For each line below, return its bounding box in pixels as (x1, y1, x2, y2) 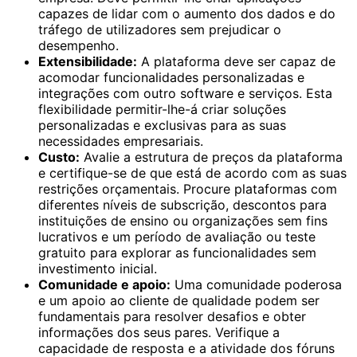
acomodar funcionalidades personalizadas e (38, 69, 304, 85)
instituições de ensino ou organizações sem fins (38, 212, 328, 229)
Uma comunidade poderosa (171, 276, 342, 292)
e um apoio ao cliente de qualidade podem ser (38, 292, 320, 308)
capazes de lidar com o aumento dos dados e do (38, 5, 335, 22)
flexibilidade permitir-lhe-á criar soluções (38, 100, 286, 117)
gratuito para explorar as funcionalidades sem (38, 244, 316, 261)
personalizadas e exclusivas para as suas (38, 116, 286, 133)
